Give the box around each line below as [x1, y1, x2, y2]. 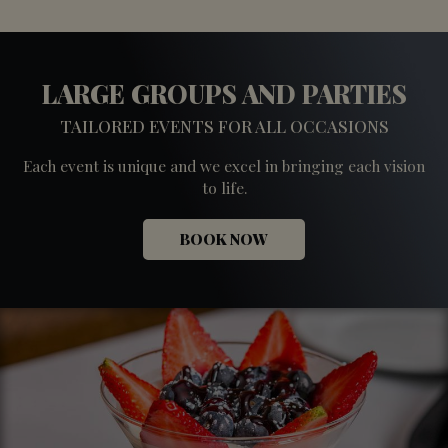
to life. [201, 176, 247, 198]
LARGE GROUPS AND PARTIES [41, 76, 407, 110]
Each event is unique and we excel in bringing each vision [23, 154, 425, 176]
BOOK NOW [180, 228, 268, 249]
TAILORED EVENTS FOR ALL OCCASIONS [59, 114, 389, 137]
